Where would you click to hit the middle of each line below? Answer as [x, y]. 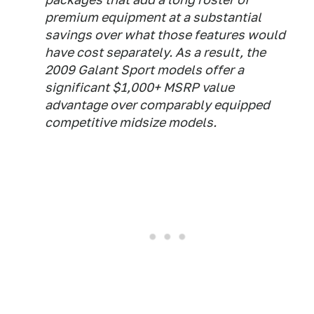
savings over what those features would [165, 35]
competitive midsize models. [131, 122]
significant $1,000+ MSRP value [139, 87]
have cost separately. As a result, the [155, 52]
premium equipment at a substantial [153, 17]
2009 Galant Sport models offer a [144, 70]
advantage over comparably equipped [157, 105]
